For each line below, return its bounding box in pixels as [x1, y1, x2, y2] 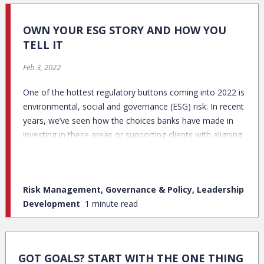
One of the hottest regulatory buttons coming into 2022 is [23, 86, 245, 98]
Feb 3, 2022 [23, 61, 61, 72]
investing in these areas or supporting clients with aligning [23, 128, 242, 140]
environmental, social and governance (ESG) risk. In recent [23, 100, 244, 112]
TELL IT [23, 37, 63, 52]
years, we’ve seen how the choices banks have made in [23, 114, 233, 126]
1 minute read [85, 197, 138, 209]
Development [23, 197, 82, 209]
